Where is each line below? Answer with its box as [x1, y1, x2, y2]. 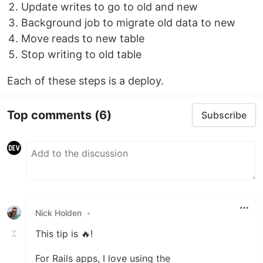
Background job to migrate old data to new [21, 16, 235, 29]
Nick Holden [35, 207, 82, 218]
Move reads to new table [21, 32, 144, 45]
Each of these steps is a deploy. [7, 75, 164, 87]
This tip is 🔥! [35, 228, 93, 240]
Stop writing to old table [21, 48, 141, 60]
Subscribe [201, 109, 247, 121]
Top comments [7, 107, 95, 122]
